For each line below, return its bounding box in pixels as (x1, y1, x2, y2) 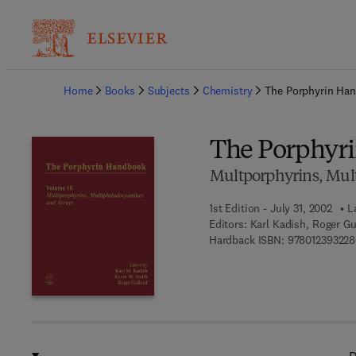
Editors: (208, 217, 247, 231)
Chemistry (202, 83, 253, 98)
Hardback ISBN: (208, 233, 284, 247)
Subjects (147, 83, 190, 98)
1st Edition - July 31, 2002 (208, 201, 333, 215)
